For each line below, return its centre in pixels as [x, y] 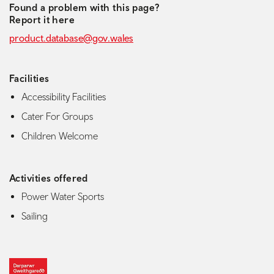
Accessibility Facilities [64, 97]
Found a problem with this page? [84, 7]
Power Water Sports [63, 197]
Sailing [35, 216]
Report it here [42, 20]
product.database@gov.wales [71, 38]
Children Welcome [60, 136]
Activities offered [49, 178]
